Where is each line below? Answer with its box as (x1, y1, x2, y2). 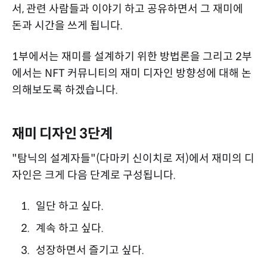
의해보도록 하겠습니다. (12, 83, 118, 97)
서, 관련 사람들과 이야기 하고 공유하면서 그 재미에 (12, 2, 243, 15)
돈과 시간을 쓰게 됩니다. (12, 18, 123, 32)
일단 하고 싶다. (35, 199, 104, 213)
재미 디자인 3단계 (12, 125, 113, 142)
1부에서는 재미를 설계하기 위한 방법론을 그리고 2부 (12, 49, 252, 63)
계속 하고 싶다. (35, 221, 104, 235)
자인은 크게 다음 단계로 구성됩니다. (12, 168, 176, 182)
